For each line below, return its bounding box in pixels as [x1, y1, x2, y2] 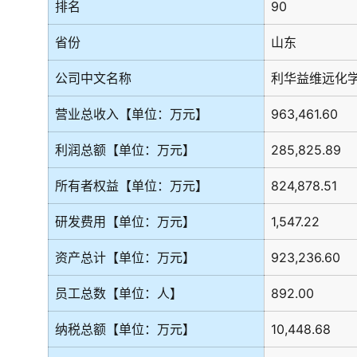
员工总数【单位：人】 [55, 285, 182, 301]
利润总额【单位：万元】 [55, 142, 195, 158]
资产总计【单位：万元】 [55, 249, 195, 265]
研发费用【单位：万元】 [55, 214, 195, 229]
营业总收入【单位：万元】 [55, 106, 208, 122]
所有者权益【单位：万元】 [55, 178, 208, 194]
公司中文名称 [55, 70, 131, 86]
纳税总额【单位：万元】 [55, 321, 195, 337]
